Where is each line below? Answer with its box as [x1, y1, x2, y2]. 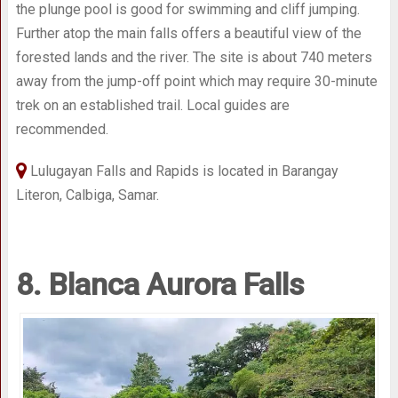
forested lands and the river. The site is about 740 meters [15, 48, 372, 66]
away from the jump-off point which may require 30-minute [15, 72, 378, 90]
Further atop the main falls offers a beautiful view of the [15, 24, 362, 42]
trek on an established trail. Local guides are [15, 96, 290, 114]
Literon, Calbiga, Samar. [15, 186, 159, 203]
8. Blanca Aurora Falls [15, 266, 305, 302]
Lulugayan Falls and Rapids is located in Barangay [26, 162, 338, 179]
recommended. [15, 120, 108, 138]
